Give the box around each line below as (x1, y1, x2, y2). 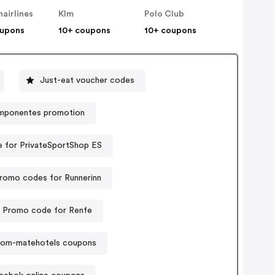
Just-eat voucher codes (39, 76, 134, 85)
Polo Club (144, 10, 185, 19)
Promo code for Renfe (2, 206, 93, 215)
